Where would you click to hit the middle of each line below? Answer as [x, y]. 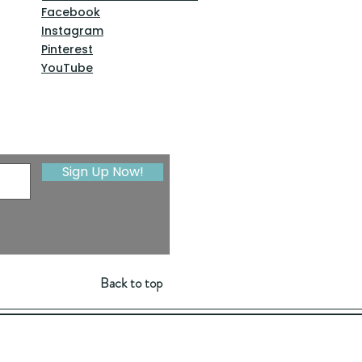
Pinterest [67, 49]
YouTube [67, 68]
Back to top [131, 283]
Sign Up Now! [103, 172]
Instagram [72, 31]
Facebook [71, 12]
